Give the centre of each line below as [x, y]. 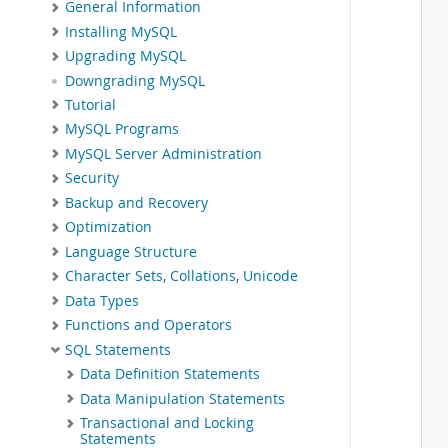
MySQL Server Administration [163, 153]
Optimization [108, 227]
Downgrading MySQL [135, 80]
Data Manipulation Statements [182, 398]
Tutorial [90, 104]
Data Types [102, 300]
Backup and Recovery [136, 202]
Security [92, 178]
